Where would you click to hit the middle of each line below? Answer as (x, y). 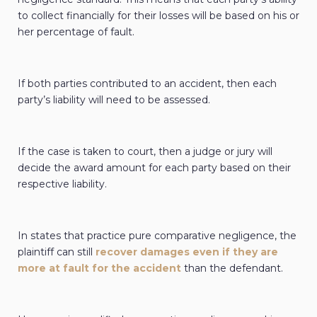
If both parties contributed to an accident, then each (147, 84)
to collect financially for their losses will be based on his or (158, 16)
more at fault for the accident (99, 269)
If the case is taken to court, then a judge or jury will (145, 152)
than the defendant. (232, 269)
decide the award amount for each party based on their (154, 168)
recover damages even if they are (187, 252)
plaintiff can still (57, 252)
